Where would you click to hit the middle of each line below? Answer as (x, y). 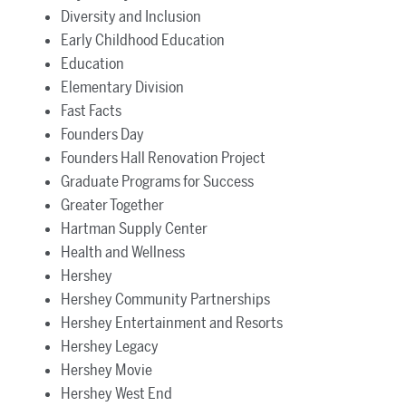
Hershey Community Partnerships (165, 299)
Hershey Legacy (109, 346)
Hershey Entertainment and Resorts (171, 322)
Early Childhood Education (142, 39)
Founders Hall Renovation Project (163, 157)
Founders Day (102, 134)
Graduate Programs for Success (157, 181)
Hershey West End (116, 393)
